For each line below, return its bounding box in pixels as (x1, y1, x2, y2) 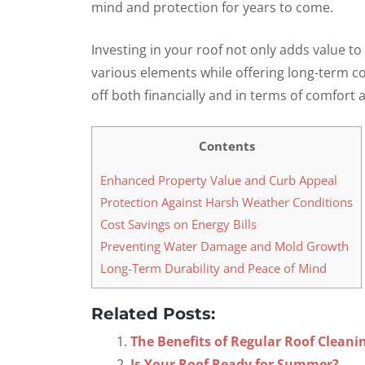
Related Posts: (91, 304, 215, 323)
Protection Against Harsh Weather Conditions (100, 194, 353, 211)
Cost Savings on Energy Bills (100, 216, 257, 233)
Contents (198, 138, 255, 154)
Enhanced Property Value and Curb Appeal (100, 172, 337, 189)
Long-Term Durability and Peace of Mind (100, 260, 327, 277)
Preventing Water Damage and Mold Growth (100, 238, 349, 255)
